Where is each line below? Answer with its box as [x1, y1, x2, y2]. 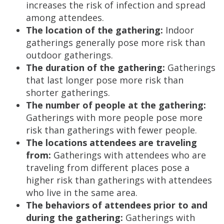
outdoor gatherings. [26, 49, 113, 61]
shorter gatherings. [26, 86, 110, 99]
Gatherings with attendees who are [51, 149, 206, 161]
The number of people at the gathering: [26, 99, 206, 111]
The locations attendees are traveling [26, 136, 197, 149]
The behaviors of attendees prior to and [26, 199, 207, 211]
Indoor [163, 24, 194, 36]
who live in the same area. [26, 186, 137, 199]
